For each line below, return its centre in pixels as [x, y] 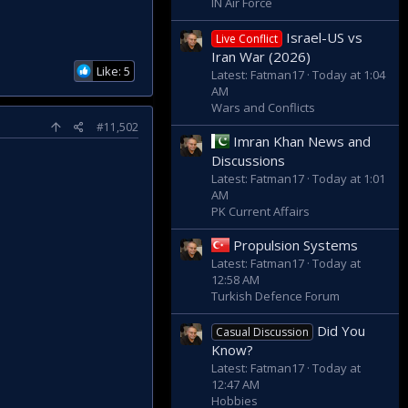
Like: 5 [113, 71]
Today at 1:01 [349, 178]
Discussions [248, 160]
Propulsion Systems [296, 245]
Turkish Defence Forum [275, 296]
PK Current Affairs [260, 211]
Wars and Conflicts [263, 107]
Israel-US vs [325, 37]
